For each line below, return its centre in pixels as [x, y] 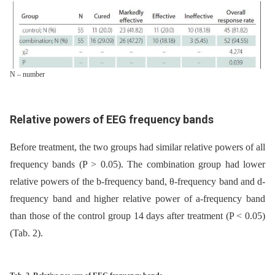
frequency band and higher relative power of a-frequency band [137, 198]
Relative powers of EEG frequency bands [112, 119]
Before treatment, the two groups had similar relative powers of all [137, 147]
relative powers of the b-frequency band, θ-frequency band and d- [137, 181]
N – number [27, 74]
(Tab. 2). [26, 233]
